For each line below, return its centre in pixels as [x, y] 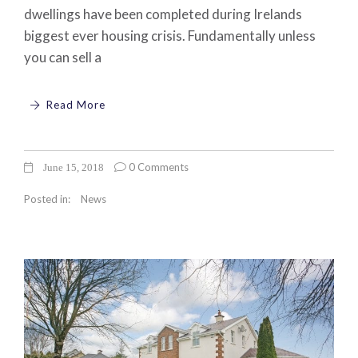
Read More [74, 105]
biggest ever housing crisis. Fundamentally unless [170, 35]
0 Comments [157, 167]
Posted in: [48, 199]
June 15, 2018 [72, 167]
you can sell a [63, 57]
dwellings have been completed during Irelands [163, 14]
